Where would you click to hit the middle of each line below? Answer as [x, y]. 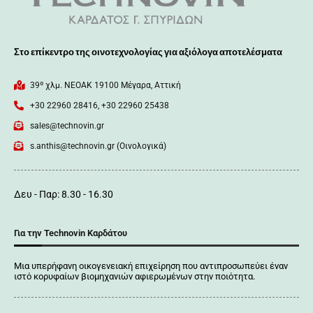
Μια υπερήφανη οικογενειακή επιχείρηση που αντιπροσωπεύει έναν [151, 266]
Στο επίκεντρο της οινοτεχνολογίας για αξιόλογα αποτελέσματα [148, 52]
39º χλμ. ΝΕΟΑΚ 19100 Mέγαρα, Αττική [105, 86]
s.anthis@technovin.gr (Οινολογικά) [98, 146]
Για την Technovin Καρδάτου [71, 233]
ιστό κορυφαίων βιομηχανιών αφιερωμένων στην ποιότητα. [134, 277]
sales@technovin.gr [67, 126]
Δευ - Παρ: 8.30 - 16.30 [64, 195]
